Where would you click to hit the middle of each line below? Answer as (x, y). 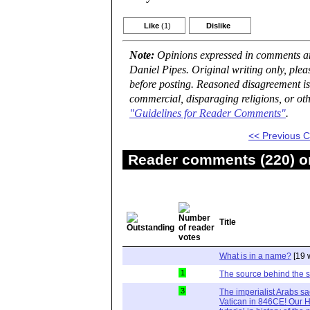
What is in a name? (255, 256)
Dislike (218, 26)
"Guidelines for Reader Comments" (208, 113)
